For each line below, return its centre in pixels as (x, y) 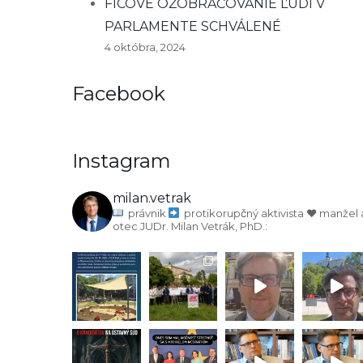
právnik (146, 213)
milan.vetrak (152, 198)
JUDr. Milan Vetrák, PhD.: (203, 226)
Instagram (122, 160)
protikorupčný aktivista (243, 213)
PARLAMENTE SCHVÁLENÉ (193, 27)
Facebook (119, 93)
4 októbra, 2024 (145, 47)
